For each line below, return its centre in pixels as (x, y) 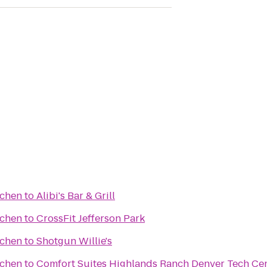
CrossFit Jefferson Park (91, 218)
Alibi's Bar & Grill (76, 196)
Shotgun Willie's (74, 241)
